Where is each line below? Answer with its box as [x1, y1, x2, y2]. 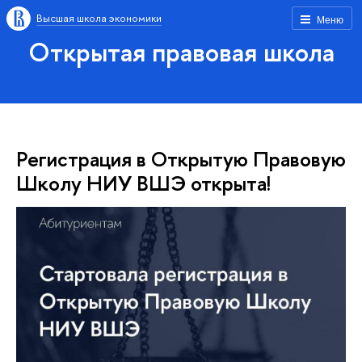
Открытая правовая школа [27, 34, 335, 69]
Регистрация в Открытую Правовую [16, 145, 346, 173]
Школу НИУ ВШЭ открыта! [16, 169, 271, 197]
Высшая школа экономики [36, 11, 162, 25]
